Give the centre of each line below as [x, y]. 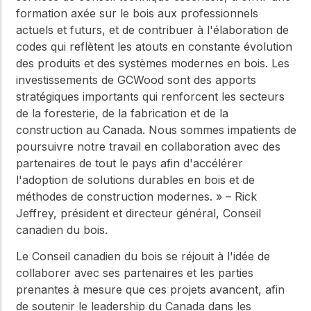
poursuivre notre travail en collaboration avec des [148, 146]
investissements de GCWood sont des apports [136, 79]
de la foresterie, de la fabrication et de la [122, 113]
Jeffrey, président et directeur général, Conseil [138, 213]
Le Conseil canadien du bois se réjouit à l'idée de [143, 257]
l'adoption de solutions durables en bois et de [135, 179]
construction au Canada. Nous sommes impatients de [156, 129]
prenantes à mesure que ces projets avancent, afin [150, 290]
